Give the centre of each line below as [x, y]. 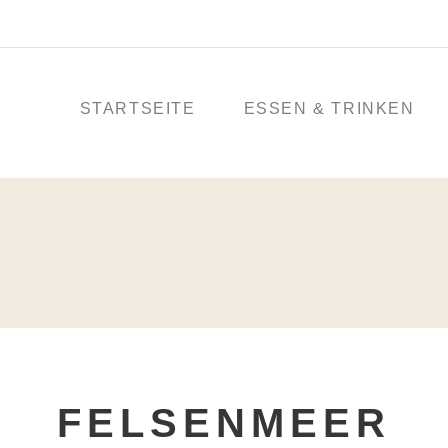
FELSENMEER [224, 423]
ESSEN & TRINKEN [329, 108]
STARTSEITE [137, 108]
